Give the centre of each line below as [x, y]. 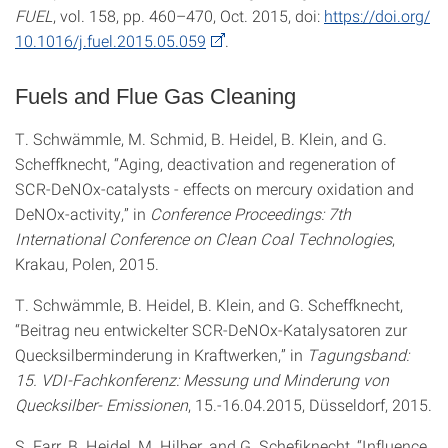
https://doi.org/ [377, 15]
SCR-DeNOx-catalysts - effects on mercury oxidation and [214, 188]
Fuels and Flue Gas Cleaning [155, 96]
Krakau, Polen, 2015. [87, 263]
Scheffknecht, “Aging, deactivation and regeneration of [205, 163]
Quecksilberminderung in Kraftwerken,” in [161, 354]
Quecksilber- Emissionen [101, 404]
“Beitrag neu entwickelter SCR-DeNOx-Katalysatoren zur [211, 329]
